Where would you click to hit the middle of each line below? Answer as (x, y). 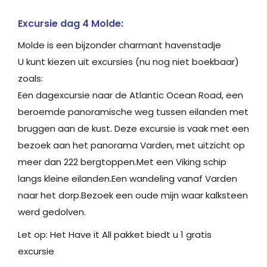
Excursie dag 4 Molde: (71, 23)
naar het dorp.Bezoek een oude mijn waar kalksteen (133, 195)
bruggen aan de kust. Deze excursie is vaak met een (133, 128)
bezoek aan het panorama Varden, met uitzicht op (131, 145)
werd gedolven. (52, 212)
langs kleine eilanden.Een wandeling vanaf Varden (128, 178)
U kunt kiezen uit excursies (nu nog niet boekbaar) (128, 61)
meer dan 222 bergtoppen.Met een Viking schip (122, 162)
